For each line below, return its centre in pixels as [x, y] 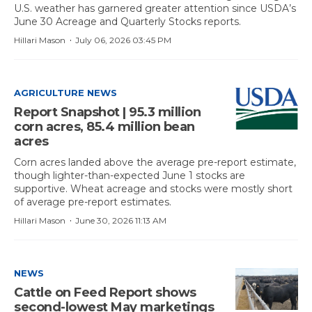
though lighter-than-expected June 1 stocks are [130, 175]
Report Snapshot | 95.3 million [107, 112]
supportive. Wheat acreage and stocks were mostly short [153, 189]
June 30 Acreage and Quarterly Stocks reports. [127, 22]
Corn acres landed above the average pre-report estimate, [155, 162]
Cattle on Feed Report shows [105, 292]
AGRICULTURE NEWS [65, 93]
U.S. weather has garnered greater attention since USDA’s [155, 8]
